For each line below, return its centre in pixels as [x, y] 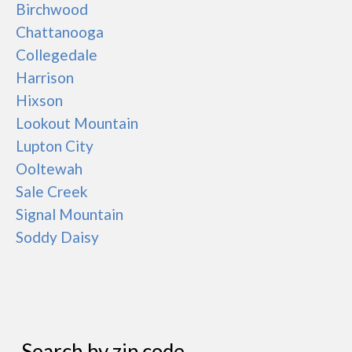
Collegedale [57, 55]
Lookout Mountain [77, 123]
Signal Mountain [70, 214]
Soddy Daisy [57, 237]
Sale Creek [52, 191]
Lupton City [55, 146]
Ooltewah [49, 169]
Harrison [45, 77]
